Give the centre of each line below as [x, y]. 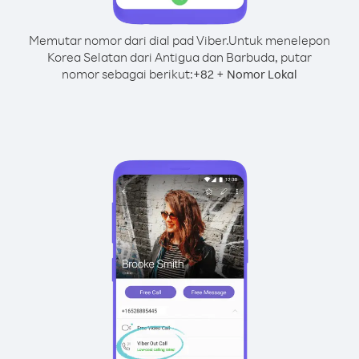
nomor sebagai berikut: [127, 74]
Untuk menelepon [279, 40]
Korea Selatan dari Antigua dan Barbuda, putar [179, 57]
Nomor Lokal [262, 74]
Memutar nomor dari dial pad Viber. [129, 40]
